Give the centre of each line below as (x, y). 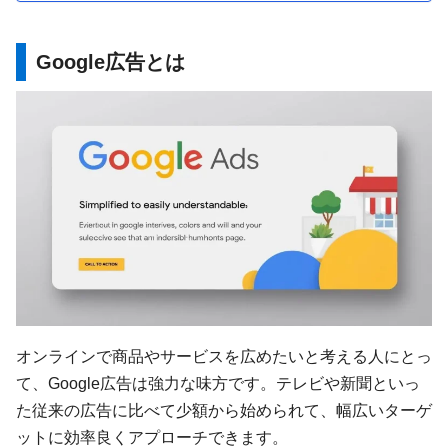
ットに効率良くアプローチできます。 (152, 436)
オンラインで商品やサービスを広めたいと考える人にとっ (224, 355)
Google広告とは (111, 62)
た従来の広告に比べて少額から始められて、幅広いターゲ (224, 409)
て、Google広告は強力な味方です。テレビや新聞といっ (218, 382)
